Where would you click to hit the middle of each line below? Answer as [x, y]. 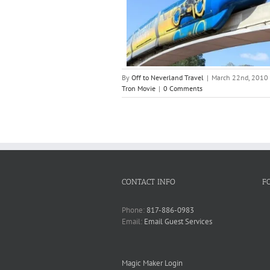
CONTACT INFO [149, 181]
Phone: [134, 210]
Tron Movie [139, 88]
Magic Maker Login [152, 263]
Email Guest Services [178, 221]
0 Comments [183, 88]
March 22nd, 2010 [240, 77]
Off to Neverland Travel [168, 77]
